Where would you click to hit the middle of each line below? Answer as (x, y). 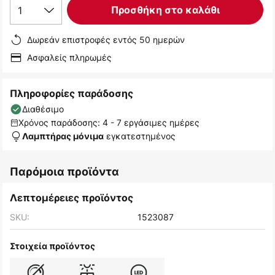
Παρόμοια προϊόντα (64, 172)
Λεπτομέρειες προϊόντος (72, 198)
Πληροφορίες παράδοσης (72, 94)
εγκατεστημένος (140, 136)
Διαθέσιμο (43, 109)
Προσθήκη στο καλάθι (165, 10)
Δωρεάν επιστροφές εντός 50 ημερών (106, 40)
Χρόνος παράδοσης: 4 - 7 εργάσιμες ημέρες (109, 123)
